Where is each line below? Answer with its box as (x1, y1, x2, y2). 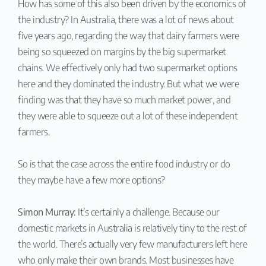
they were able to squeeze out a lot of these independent (18, 109, 237, 122)
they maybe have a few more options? (18, 173, 167, 186)
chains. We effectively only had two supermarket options (18, 61, 237, 74)
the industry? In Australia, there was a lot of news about (18, 13, 234, 26)
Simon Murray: (18, 205, 76, 218)
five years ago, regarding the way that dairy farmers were (18, 29, 239, 42)
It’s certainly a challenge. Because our (75, 205, 220, 218)
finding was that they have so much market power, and (18, 93, 230, 106)
